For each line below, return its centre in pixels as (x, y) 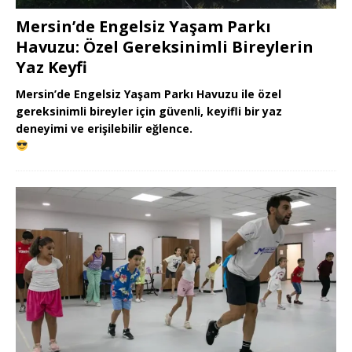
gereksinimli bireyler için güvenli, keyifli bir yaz (149, 111)
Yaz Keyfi (51, 67)
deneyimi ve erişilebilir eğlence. (104, 128)
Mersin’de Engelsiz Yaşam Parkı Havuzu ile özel (148, 93)
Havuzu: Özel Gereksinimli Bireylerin (165, 46)
